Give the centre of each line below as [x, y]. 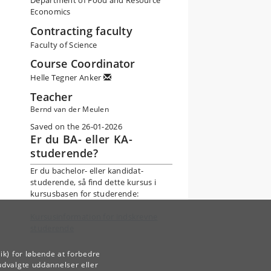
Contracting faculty [81, 31]
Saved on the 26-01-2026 [76, 126]
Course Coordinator [83, 64]
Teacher [51, 96]
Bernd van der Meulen [70, 109]
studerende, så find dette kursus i [93, 182]
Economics [51, 11]
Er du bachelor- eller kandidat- [87, 170]
